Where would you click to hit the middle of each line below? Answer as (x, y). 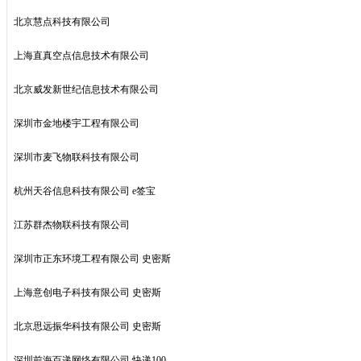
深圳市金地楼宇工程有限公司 (77, 123)
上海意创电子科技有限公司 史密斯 (87, 293)
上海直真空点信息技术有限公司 (81, 56)
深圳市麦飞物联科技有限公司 (77, 157)
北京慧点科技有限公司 (62, 22)
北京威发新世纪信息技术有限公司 (86, 89)
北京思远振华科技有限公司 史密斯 (87, 326)
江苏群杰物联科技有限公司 (72, 225)
